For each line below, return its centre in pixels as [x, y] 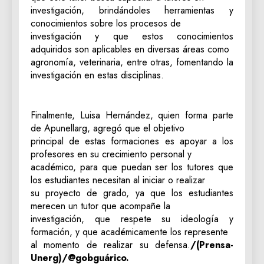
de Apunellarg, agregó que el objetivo [108, 128]
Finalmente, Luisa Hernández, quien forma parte [132, 115]
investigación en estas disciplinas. [97, 75]
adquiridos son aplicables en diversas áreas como [130, 49]
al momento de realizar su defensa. [110, 245]
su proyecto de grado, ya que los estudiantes [132, 193]
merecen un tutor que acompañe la [100, 206]
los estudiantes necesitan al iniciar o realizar [118, 180]
